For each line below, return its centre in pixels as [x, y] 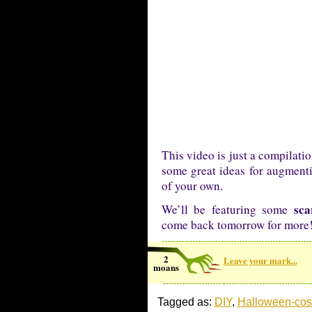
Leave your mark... [260, 260]
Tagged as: [186, 302]
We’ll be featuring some [227, 209]
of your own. [192, 186]
